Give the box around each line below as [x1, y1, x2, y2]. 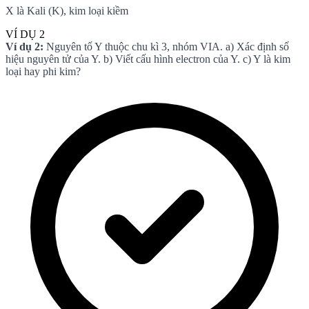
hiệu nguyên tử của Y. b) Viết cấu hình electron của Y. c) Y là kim [6, 52, 290, 65]
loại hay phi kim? [6, 65, 81, 77]
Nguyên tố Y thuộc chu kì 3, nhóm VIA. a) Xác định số [43, 40, 289, 52]
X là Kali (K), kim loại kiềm [6, 4, 128, 17]
